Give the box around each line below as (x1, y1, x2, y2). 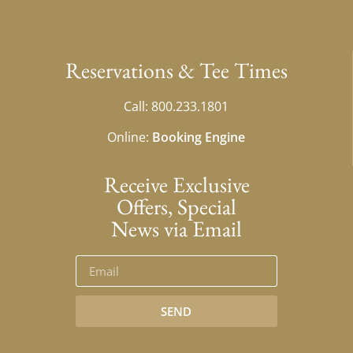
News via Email (111, 214, 242, 243)
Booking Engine (152, 128, 245, 146)
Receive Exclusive (103, 170, 250, 199)
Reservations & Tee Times (65, 56, 288, 85)
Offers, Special (117, 192, 236, 221)
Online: (107, 128, 152, 146)
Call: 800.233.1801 (124, 98, 229, 116)
